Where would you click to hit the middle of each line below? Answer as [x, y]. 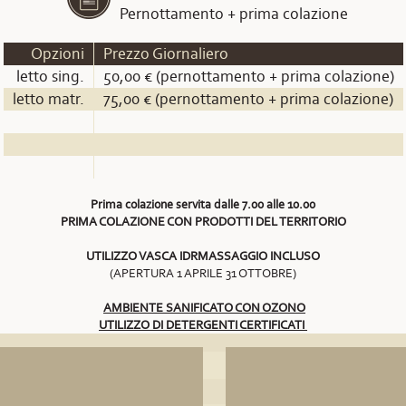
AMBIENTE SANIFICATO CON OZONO [204, 308]
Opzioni [57, 53]
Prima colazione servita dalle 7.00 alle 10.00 [203, 204]
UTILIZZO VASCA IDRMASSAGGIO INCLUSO [203, 256]
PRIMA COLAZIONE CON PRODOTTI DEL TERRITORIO [203, 222]
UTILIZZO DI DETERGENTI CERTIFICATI [203, 325]
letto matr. [48, 99]
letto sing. [50, 76]
